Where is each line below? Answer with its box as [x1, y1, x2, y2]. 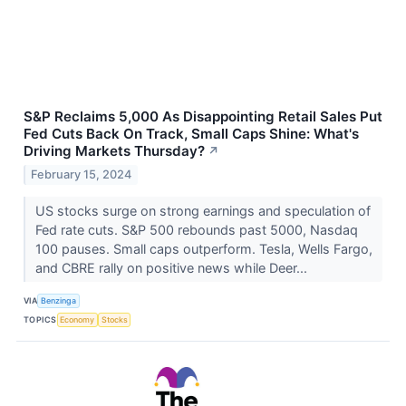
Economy [60, 314, 95, 324]
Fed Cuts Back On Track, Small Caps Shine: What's [24, 125, 359, 143]
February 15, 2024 [31, 168, 132, 182]
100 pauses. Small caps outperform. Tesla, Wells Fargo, [34, 241, 372, 257]
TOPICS [24, 314, 57, 324]
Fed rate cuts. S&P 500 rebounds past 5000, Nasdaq [34, 222, 358, 238]
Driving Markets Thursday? [24, 142, 205, 160]
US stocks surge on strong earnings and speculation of [34, 203, 371, 219]
